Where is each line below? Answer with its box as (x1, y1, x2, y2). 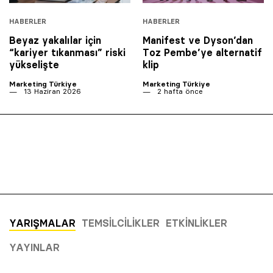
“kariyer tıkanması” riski (9, 46, 126, 58)
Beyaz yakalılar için (9, 34, 101, 46)
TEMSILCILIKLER (82, 216, 160, 229)
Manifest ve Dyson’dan (143, 34, 253, 46)
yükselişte (9, 58, 59, 71)
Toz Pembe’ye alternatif (143, 46, 262, 58)
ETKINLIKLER (166, 216, 227, 229)
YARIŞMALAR (9, 216, 76, 229)
